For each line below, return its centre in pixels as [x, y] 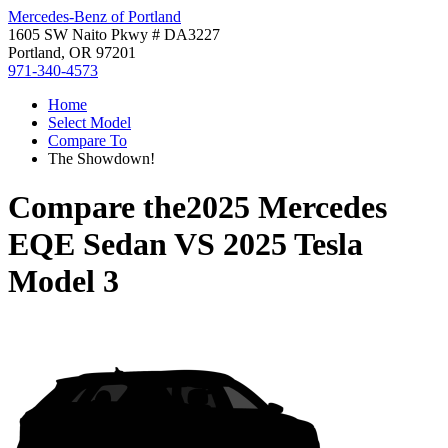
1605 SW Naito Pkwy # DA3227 [114, 34]
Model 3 [63, 281]
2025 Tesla [293, 244]
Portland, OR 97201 [72, 52]
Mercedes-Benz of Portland [94, 16]
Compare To [87, 140]
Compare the [97, 207]
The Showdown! [101, 158]
